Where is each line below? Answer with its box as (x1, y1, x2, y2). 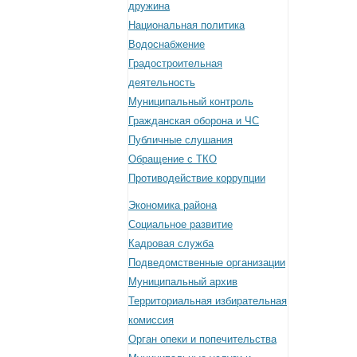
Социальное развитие (128, 218, 233, 230)
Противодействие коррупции (128, 171, 265, 184)
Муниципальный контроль (128, 95, 253, 108)
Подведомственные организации (128, 256, 285, 269)
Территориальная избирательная (128, 294, 287, 307)
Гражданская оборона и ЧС (128, 114, 259, 127)
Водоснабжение (128, 37, 205, 50)
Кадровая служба (128, 237, 214, 249)
